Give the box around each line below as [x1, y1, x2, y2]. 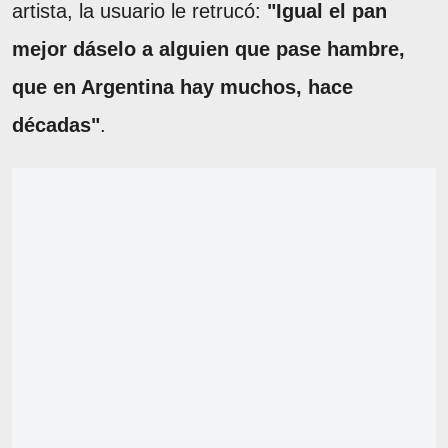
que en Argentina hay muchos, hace [12, 75, 353, 98]
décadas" [12, 113, 100, 136]
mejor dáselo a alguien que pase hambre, [12, 37, 405, 60]
